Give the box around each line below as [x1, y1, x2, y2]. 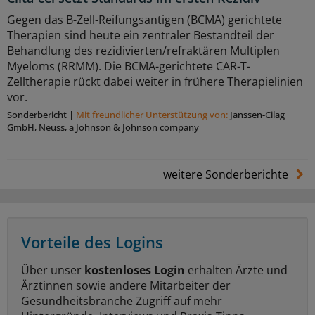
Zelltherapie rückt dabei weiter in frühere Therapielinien [7, 73, 303, 89]
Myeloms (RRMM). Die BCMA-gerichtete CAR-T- [7, 58, 250, 74]
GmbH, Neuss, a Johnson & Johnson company [7, 120, 199, 134]
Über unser [21, 262, 84, 278]
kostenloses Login [84, 262, 185, 278]
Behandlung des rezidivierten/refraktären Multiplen [7, 42, 280, 58]
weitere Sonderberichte [162, 166, 291, 182]
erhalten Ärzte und [185, 262, 288, 278]
